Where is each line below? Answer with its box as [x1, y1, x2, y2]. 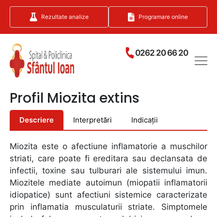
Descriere [19, 115, 54, 124]
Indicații [131, 115, 158, 124]
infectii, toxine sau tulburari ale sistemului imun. [10, 166, 207, 175]
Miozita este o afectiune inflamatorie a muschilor [10, 141, 207, 151]
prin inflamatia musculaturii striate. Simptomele [10, 202, 207, 212]
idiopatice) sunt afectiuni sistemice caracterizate [10, 190, 207, 200]
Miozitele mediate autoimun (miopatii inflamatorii [10, 178, 207, 187]
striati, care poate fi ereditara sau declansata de [10, 154, 207, 163]
